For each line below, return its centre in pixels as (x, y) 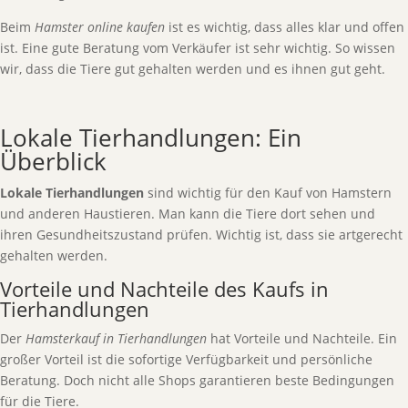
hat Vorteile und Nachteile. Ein (302, 338)
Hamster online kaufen (100, 27)
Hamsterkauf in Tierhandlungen (116, 338)
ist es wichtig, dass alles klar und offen (285, 27)
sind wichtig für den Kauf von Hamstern (268, 193)
